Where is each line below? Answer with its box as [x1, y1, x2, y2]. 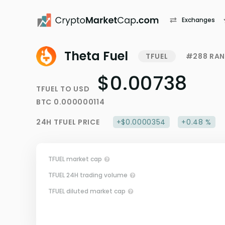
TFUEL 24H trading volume [48, 171, 128, 179]
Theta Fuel [64, 48, 128, 64]
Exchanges [182, 16, 215, 24]
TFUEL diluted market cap [48, 187, 126, 195]
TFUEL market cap [48, 155, 102, 163]
